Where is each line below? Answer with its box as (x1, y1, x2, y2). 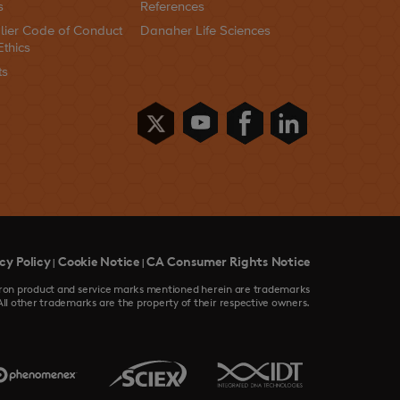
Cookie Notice (58, 254, 139, 270)
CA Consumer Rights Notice (146, 254, 311, 270)
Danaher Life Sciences (139, 22, 271, 40)
